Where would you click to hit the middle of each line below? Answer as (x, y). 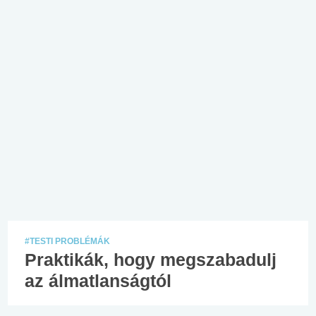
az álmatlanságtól (98, 280)
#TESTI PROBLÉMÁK (67, 241)
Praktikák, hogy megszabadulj (151, 259)
